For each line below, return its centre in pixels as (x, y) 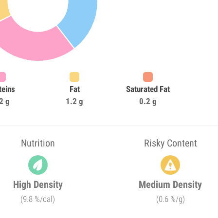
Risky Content (170, 143)
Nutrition (38, 143)
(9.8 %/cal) (38, 199)
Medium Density (171, 184)
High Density (38, 184)
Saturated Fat (148, 89)
